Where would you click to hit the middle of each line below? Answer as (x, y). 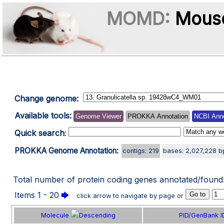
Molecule (56, 215)
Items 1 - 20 (37, 195)
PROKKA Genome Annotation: (66, 151)
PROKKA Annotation (158, 116)
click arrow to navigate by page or (130, 196)
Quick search (39, 133)
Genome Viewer (98, 116)
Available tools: (43, 115)
